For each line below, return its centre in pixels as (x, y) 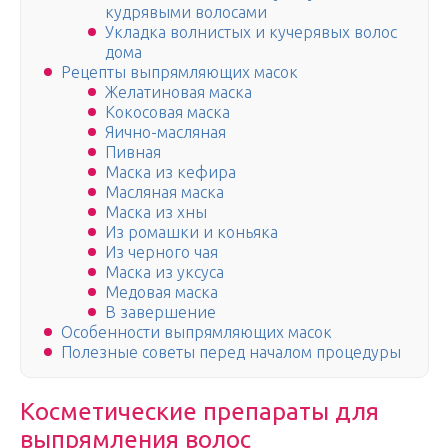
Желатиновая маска (178, 92)
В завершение (160, 312)
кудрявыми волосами (186, 12)
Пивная (135, 152)
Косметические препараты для (199, 412)
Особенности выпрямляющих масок (196, 332)
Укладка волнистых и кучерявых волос (251, 32)
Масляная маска (164, 192)
